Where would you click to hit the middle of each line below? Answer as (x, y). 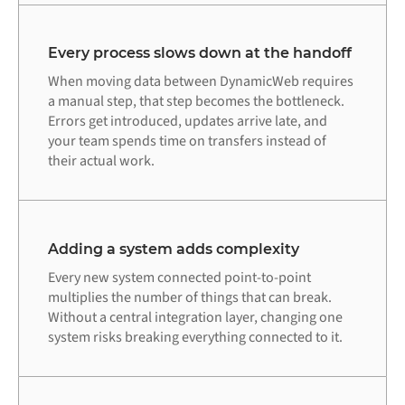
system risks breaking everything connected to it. (195, 337)
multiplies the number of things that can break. (190, 297)
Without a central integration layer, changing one (195, 317)
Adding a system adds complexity (174, 249)
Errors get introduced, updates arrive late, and (188, 122)
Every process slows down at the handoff (200, 53)
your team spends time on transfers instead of (187, 141)
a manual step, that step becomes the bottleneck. (196, 102)
